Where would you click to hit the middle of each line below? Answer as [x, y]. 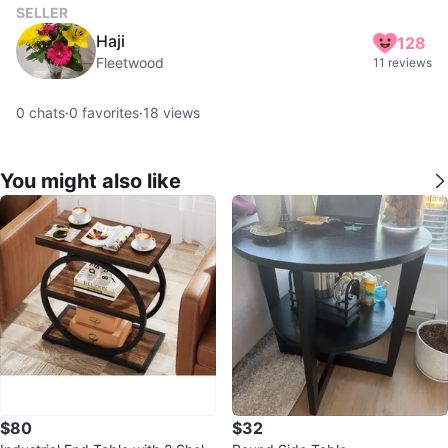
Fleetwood [130, 62]
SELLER [42, 12]
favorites [108, 112]
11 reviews [402, 62]
